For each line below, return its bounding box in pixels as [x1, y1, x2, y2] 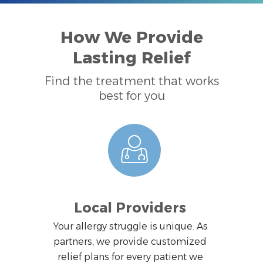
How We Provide [60, 26, 203, 47]
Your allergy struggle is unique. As [52, 220, 208, 232]
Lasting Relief [72, 47, 191, 68]
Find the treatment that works [44, 73, 219, 88]
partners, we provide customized [53, 235, 207, 247]
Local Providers [74, 199, 186, 216]
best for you [98, 88, 165, 103]
